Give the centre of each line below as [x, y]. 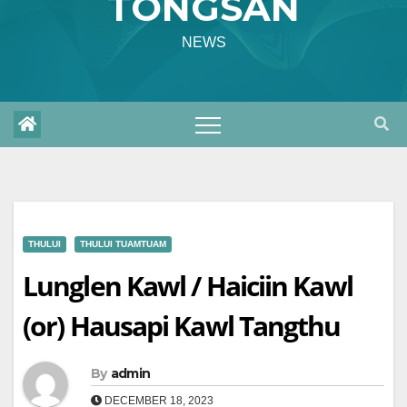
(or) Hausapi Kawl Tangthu [182, 326]
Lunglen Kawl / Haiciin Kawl [188, 286]
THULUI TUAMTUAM [123, 244]
